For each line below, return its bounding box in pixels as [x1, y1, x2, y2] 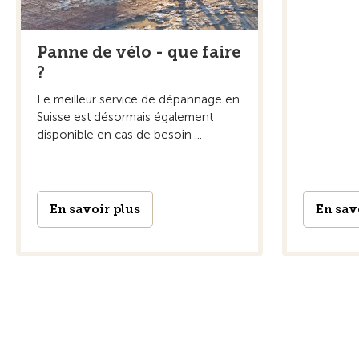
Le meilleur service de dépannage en [37, 91, 240, 107]
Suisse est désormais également [37, 109, 213, 124]
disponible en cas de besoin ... [37, 127, 202, 142]
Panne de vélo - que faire [37, 42, 240, 62]
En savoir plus [50, 201, 140, 216]
